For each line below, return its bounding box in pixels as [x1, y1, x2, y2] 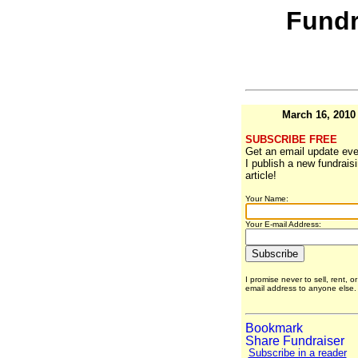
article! [245, 169, 276, 182]
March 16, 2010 [282, 109, 356, 121]
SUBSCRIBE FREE [245, 133, 337, 146]
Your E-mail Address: [245, 220, 321, 229]
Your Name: [245, 194, 288, 204]
